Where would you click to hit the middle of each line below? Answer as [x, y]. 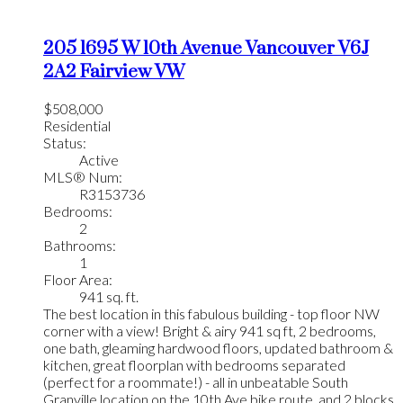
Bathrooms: [80, 246]
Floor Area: [78, 280]
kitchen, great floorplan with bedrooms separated [194, 365]
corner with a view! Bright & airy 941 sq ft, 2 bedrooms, [210, 331]
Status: [65, 143]
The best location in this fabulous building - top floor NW [211, 314]
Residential [77, 126]
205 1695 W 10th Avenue [144, 48]
